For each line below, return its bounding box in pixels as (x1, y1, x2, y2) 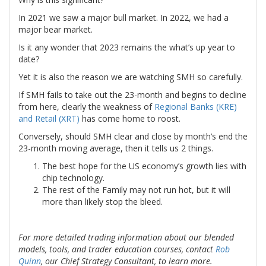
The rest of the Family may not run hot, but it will (42, 184, 230, 196)
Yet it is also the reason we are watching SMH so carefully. (18, 71, 243, 83)
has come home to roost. (80, 113, 180, 125)
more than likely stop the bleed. (42, 196, 163, 208)
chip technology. (42, 172, 104, 184)
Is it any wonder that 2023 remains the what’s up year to (18, 42, 235, 53)
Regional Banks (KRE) (154, 101, 237, 113)
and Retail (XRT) (18, 113, 80, 125)
